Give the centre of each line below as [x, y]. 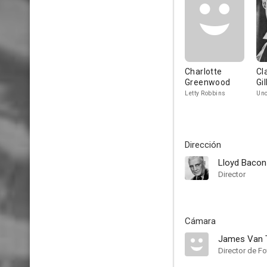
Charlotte [204, 72]
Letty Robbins [205, 93]
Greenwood [208, 82]
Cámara [200, 221]
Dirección [203, 145]
